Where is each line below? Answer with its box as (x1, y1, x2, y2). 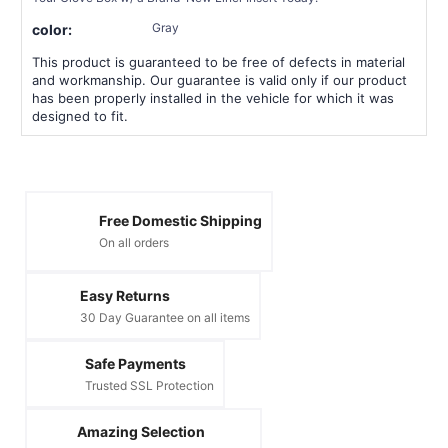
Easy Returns (80, 286, 170, 304)
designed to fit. (32, 107, 128, 124)
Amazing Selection (77, 422, 205, 440)
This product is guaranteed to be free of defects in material (32, 53, 405, 70)
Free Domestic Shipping (99, 212, 262, 230)
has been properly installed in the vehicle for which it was (32, 89, 394, 106)
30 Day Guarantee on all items (80, 309, 250, 325)
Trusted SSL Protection (85, 377, 214, 393)
